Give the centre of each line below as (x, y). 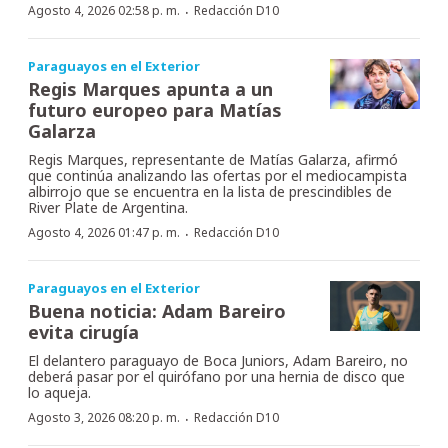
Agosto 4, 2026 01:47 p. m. (104, 232)
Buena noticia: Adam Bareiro (157, 310)
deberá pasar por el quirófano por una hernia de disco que (216, 376)
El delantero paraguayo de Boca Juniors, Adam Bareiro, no (218, 360)
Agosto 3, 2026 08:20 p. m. (104, 417)
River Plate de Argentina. (108, 207)
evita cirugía (83, 331)
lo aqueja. (59, 392)
